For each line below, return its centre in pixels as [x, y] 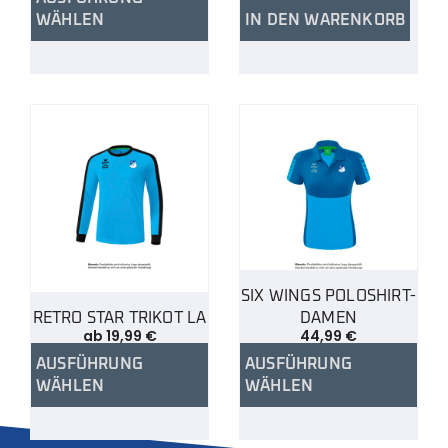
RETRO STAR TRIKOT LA [119, 317]
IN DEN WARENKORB [325, 19]
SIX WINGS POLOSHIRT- [328, 295]
